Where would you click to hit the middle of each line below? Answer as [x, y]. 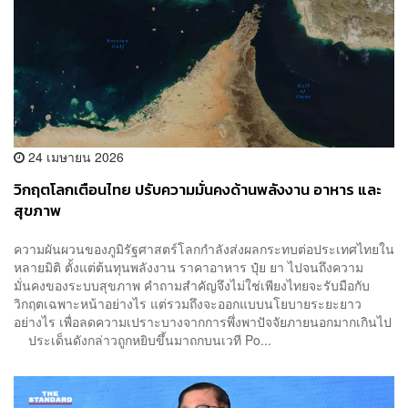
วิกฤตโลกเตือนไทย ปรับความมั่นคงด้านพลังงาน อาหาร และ [198, 190]
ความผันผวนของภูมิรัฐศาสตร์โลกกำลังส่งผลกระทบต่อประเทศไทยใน [204, 248]
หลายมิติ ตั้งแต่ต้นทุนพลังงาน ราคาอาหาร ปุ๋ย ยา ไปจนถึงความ [189, 266]
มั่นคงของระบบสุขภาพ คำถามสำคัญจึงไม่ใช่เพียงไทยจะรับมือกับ [192, 285]
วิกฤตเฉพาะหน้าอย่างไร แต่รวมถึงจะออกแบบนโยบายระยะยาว [188, 303]
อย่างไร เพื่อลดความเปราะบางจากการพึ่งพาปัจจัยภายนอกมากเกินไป [203, 321]
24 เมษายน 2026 [74, 157]
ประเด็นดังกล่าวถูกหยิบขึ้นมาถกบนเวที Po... [143, 339]
